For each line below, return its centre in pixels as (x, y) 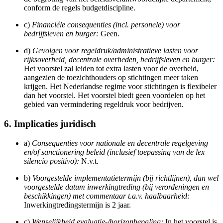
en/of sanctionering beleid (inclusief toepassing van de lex (114, 152)
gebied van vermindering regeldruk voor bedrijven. (104, 105)
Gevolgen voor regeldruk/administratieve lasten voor (115, 51)
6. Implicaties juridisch (50, 124)
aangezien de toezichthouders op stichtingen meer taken (111, 78)
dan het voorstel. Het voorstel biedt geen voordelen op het (114, 96)
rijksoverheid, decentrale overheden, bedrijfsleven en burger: (119, 60)
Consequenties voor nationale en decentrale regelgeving (120, 143)
